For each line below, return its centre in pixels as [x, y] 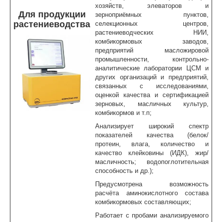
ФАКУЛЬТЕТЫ [40, 169]
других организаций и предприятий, [152, 77]
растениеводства [52, 25]
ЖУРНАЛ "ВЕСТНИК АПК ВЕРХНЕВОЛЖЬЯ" [86, 207]
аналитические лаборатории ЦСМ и [152, 68]
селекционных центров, [152, 24]
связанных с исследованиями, [152, 86]
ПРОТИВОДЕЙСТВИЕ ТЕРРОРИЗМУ [74, 132]
